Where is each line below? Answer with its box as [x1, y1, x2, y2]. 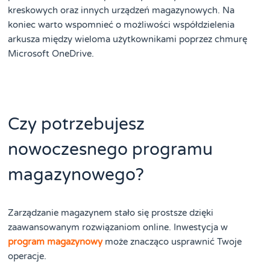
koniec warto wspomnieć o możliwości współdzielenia [8, 19, 235, 30]
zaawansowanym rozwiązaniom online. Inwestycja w [8, 221, 228, 233]
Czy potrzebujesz [8, 113, 145, 134]
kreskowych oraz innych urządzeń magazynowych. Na [8, 4, 235, 16]
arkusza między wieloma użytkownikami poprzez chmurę [8, 33, 248, 45]
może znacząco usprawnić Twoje [102, 236, 242, 247]
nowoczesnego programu [8, 139, 213, 160]
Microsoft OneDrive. [8, 48, 95, 59]
